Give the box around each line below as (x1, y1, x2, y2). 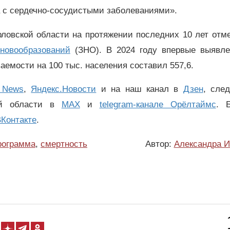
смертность (41, 139, 87, 149)
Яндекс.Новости (31, 84, 97, 94)
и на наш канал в (96, 84, 183, 94)
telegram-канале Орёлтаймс (99, 100, 216, 110)
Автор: (145, 139, 174, 149)
